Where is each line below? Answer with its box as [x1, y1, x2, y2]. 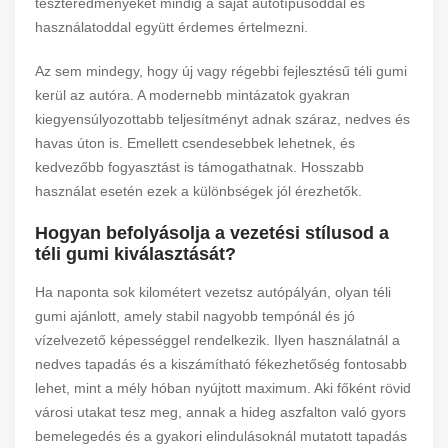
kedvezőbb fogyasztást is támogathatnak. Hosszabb [35, 159, 364, 175]
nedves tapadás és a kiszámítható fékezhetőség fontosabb [35, 356, 407, 372]
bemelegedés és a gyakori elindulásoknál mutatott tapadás [35, 428, 407, 444]
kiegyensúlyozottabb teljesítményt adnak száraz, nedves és [35, 111, 410, 127]
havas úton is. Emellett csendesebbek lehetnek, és [35, 135, 355, 151]
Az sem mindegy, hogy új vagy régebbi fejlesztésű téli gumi [35, 63, 407, 79]
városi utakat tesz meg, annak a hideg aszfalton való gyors [35, 404, 406, 420]
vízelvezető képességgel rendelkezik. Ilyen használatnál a [35, 332, 400, 348]
